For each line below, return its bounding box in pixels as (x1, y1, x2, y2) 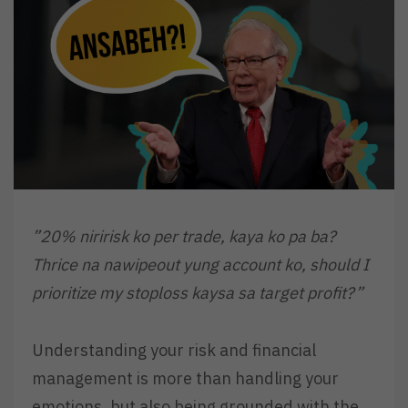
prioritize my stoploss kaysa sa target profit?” (32, 282, 363, 304)
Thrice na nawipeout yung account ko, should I (32, 254, 369, 276)
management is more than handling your (32, 367, 339, 389)
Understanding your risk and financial (32, 339, 316, 361)
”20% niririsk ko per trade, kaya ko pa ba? (32, 226, 336, 248)
